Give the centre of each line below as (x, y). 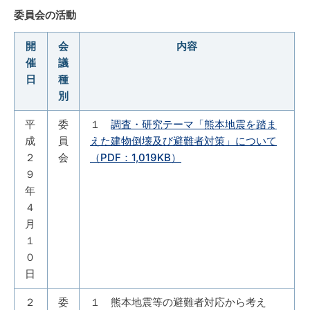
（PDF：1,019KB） (136, 158)
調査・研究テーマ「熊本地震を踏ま (194, 125)
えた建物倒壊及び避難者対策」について (183, 141)
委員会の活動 (45, 15)
